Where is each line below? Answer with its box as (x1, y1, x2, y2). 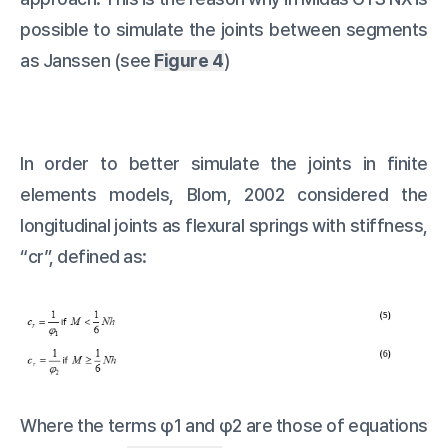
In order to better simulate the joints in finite (20, 153, 428, 175)
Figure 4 (154, 50, 224, 72)
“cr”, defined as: (20, 246, 147, 268)
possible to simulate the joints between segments (20, 19, 428, 41)
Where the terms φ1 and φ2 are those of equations (20, 414, 428, 436)
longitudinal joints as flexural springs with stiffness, (20, 215, 428, 237)
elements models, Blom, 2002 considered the (20, 184, 428, 206)
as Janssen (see (20, 50, 155, 72)
